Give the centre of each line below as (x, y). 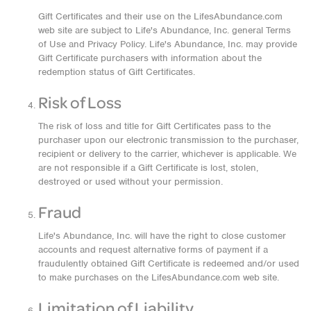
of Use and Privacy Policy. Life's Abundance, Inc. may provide (168, 44)
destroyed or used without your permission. (131, 182)
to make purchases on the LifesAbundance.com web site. (159, 278)
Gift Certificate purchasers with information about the (150, 58)
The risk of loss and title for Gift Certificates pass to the (154, 126)
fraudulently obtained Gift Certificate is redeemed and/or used (169, 264)
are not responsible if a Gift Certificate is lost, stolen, (148, 168)
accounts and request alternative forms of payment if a (153, 250)
